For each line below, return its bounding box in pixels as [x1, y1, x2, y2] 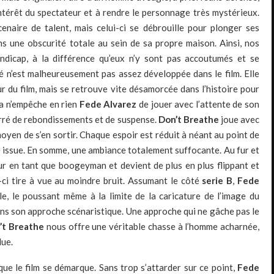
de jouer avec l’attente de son [138, 98, 260, 110]
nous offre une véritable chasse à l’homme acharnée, [44, 221, 259, 232]
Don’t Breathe [158, 114, 219, 125]
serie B [202, 175, 233, 187]
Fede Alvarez [79, 98, 139, 110]
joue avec [218, 114, 260, 125]
